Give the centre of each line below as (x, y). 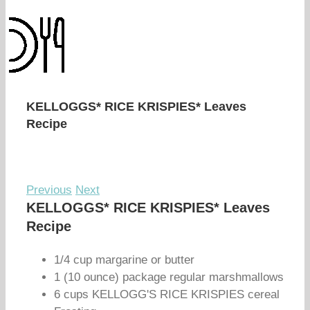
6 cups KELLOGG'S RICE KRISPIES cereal (167, 294)
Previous (49, 190)
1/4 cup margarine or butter (124, 260)
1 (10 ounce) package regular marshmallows (169, 277)
